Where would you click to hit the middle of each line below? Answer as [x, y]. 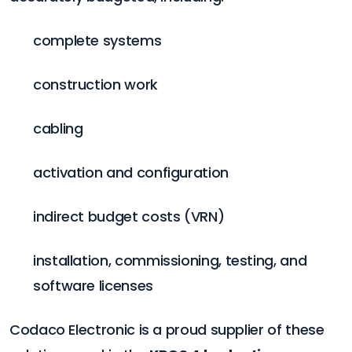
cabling [58, 128]
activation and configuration [131, 172]
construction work [95, 84]
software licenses [93, 285]
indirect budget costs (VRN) [129, 216]
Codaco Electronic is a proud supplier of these [167, 329]
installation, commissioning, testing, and [170, 260]
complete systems [97, 40]
